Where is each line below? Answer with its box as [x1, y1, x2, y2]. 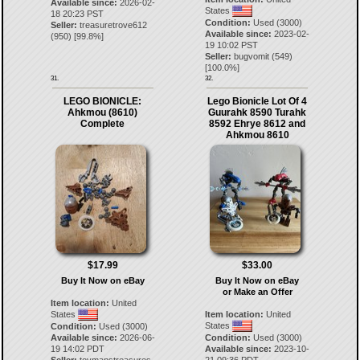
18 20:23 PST [50, 8, 104, 18]
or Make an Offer [222, 286, 292, 297]
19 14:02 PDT [50, 343, 104, 354]
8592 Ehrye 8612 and [209, 117, 306, 129]
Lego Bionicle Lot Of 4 [207, 95, 308, 107]
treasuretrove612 [79, 19, 147, 30]
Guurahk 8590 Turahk [208, 106, 307, 118]
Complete [80, 117, 125, 129]
